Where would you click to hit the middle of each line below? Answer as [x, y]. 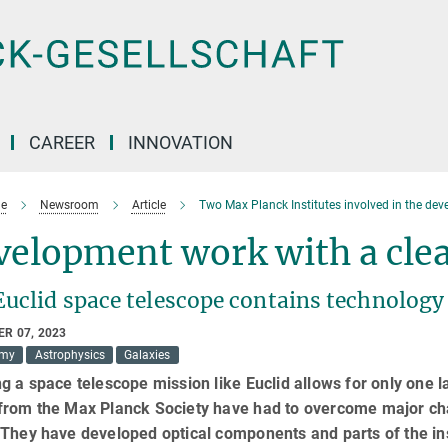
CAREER [62, 142]
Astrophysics [69, 355]
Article [148, 205]
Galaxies [147, 355]
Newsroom [69, 205]
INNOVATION [180, 142]
